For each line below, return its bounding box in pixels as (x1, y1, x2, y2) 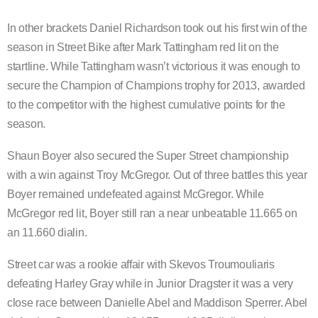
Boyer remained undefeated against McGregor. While (7, 188, 264, 201)
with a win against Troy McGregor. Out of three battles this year (7, 169, 307, 182)
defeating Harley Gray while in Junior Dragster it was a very (7, 278, 293, 290)
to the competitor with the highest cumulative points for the (7, 99, 285, 111)
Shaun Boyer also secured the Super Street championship (7, 150, 289, 163)
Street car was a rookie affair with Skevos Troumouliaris (7, 258, 275, 271)
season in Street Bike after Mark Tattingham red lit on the (7, 41, 279, 54)
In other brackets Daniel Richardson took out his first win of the (7, 22, 307, 35)
